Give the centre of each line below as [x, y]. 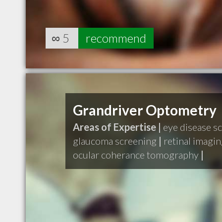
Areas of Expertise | [117, 127]
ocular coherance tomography [136, 155]
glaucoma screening [115, 141]
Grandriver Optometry [145, 110]
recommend [116, 38]
